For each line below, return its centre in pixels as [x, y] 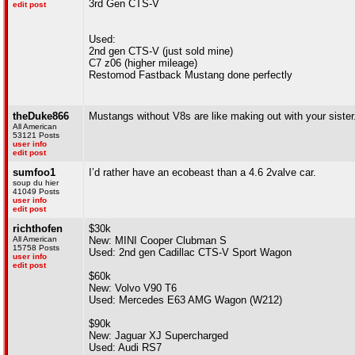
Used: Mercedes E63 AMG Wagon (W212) [185, 300]
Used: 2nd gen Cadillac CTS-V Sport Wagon [190, 252]
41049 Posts [36, 191]
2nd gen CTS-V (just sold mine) [161, 51]
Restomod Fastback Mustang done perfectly [191, 75]
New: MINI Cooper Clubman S [158, 240]
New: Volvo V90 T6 [133, 288]
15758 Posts [36, 248]
